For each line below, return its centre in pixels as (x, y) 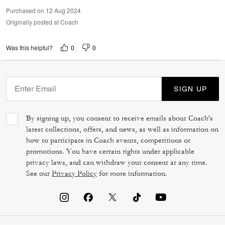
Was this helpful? (29, 48)
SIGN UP (190, 89)
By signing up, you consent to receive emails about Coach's (120, 118)
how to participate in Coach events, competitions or (108, 140)
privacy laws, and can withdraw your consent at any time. (117, 162)
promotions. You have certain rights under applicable (110, 151)
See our (39, 173)
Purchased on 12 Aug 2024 (43, 10)
